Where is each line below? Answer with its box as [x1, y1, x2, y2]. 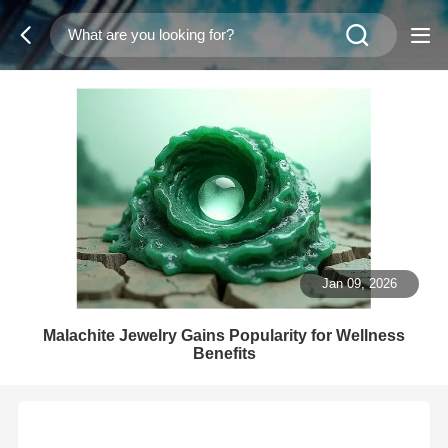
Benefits [192, 344, 256, 362]
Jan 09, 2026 [322, 276, 398, 292]
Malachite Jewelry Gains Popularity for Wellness [43, 326, 405, 344]
